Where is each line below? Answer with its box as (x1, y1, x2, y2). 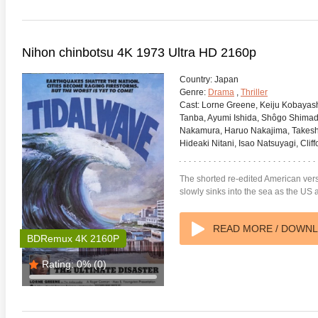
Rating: (42, 258, 74, 270)
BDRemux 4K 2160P (27, 233, 119, 244)
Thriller (241, 87, 268, 97)
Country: (180, 75, 212, 84)
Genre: (180, 87, 206, 97)
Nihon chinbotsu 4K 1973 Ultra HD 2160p (22, 45, 256, 60)
